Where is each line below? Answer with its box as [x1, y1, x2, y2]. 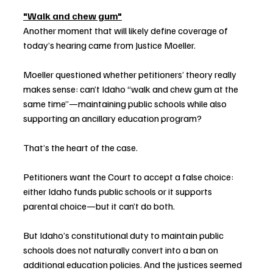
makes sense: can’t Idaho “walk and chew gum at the [23, 83, 240, 96]
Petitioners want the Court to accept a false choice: [23, 171, 235, 183]
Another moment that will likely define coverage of [23, 24, 230, 37]
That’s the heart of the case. [23, 141, 138, 154]
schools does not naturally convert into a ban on [23, 244, 220, 257]
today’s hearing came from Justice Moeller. [23, 39, 196, 52]
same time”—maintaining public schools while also [23, 97, 229, 110]
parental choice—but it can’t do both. [23, 200, 175, 213]
